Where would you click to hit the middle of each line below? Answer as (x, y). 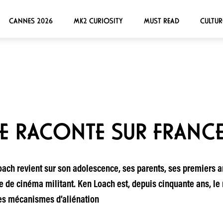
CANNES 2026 (31, 21)
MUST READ (161, 21)
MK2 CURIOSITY (98, 21)
